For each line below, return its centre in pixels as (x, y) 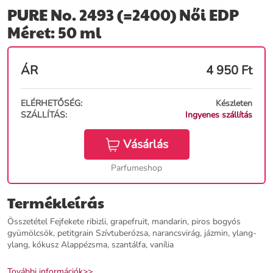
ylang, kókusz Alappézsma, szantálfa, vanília (90, 245)
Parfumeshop (136, 168)
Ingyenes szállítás (219, 115)
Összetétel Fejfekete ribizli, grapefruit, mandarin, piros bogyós (124, 222)
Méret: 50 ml (54, 32)
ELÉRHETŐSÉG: (51, 103)
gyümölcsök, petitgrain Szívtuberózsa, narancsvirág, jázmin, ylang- (132, 233)
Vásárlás (145, 144)
